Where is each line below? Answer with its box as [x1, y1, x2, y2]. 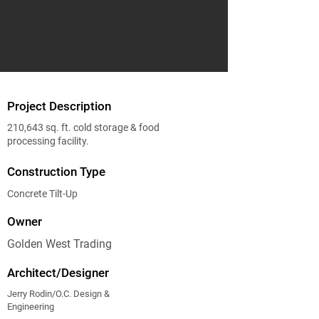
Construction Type [7, 164, 105, 179]
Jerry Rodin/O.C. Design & [7, 288, 110, 299]
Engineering [7, 301, 54, 312]
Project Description [7, 99, 111, 113]
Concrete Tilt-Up [7, 188, 78, 199]
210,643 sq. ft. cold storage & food [7, 122, 159, 133]
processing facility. [7, 135, 89, 147]
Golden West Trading [7, 237, 112, 251]
